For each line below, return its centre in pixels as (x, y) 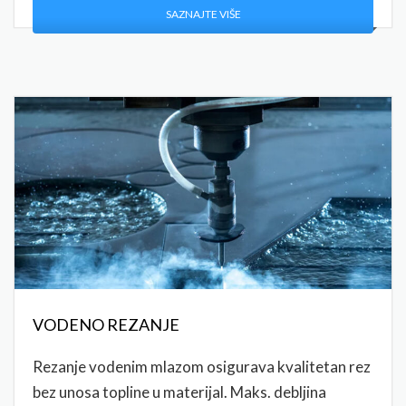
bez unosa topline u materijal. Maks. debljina (179, 392)
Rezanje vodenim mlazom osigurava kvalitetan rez (202, 367)
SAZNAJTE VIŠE (203, 14)
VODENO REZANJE (106, 325)
